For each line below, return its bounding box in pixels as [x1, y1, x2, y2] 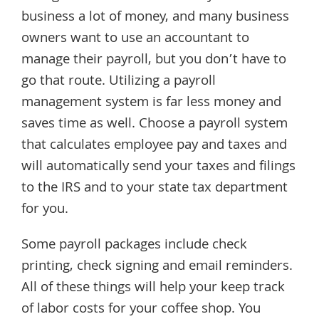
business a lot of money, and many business [21, 6, 289, 29]
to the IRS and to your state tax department [21, 177, 288, 200]
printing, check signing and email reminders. [21, 255, 293, 278]
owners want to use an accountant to [21, 27, 249, 51]
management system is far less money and [21, 91, 281, 115]
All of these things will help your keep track [21, 276, 285, 300]
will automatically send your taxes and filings [21, 155, 296, 179]
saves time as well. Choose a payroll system [21, 113, 288, 136]
